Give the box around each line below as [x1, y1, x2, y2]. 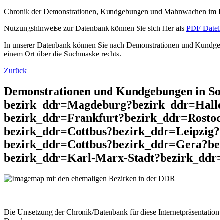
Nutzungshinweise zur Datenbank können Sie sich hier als [4, 24, 186, 33]
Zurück [4, 66, 27, 75]
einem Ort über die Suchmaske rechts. [4, 50, 121, 58]
